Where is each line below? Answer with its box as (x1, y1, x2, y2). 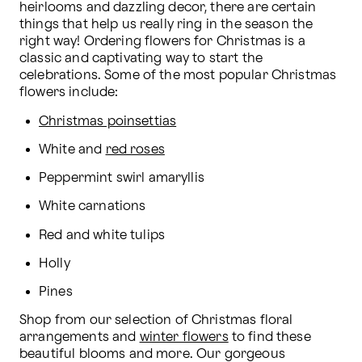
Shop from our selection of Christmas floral (19, 314, 293, 327)
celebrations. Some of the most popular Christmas (19, 69, 337, 82)
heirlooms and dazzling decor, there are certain (19, 2, 317, 15)
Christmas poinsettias (39, 115, 177, 128)
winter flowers (139, 331, 229, 344)
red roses (105, 143, 165, 156)
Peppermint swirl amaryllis (39, 172, 204, 185)
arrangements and (19, 331, 140, 344)
